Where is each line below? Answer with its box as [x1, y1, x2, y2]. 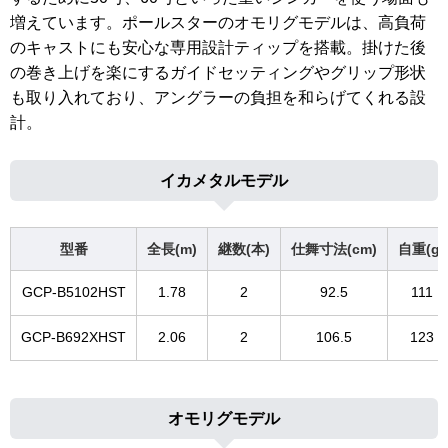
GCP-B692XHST [21, 328, 126, 345]
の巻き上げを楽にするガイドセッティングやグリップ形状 [10, 63, 426, 81]
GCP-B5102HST [21, 283, 126, 300]
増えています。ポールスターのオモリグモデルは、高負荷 [10, 13, 426, 31]
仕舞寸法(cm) [291, 240, 377, 257]
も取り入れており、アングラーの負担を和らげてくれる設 [10, 88, 426, 106]
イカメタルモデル [160, 172, 288, 190]
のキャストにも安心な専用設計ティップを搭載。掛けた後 [10, 38, 426, 56]
